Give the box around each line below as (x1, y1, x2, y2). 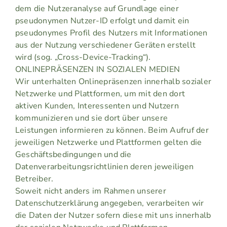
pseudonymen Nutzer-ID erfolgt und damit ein (15, 15, 190, 27)
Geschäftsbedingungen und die (15, 149, 132, 161)
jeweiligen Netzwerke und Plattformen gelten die (15, 137, 202, 148)
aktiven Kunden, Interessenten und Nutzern (15, 100, 179, 112)
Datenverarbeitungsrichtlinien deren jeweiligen (15, 161, 194, 173)
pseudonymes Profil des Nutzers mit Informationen (15, 27, 208, 39)
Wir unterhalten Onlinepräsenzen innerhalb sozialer (15, 76, 211, 88)
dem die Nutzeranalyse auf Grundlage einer (15, 3, 179, 15)
